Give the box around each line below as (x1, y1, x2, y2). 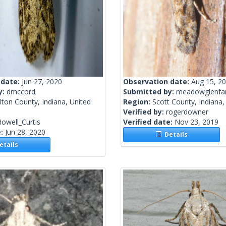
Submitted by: (123, 87, 176, 97)
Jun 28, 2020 (5, 127, 45, 137)
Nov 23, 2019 (175, 117, 218, 127)
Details (161, 130, 188, 139)
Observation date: (123, 77, 191, 87)
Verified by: (123, 107, 166, 117)
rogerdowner (166, 107, 208, 117)
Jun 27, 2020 (22, 77, 62, 87)
